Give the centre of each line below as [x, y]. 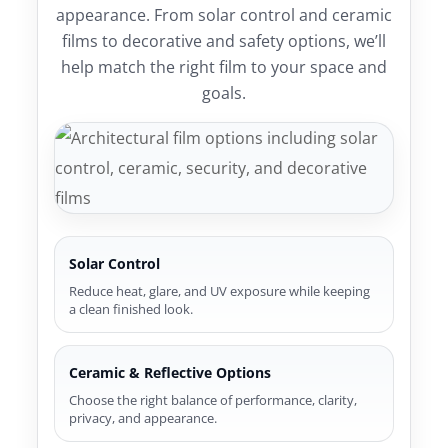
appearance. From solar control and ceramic [224, 15]
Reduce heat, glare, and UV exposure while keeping [220, 291]
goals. [224, 93]
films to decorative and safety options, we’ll [224, 41]
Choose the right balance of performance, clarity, [213, 400]
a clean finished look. [131, 309]
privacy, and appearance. [143, 418]
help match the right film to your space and [224, 67]
